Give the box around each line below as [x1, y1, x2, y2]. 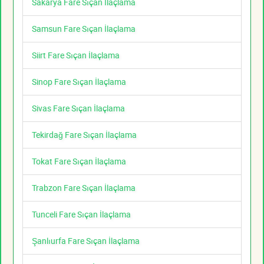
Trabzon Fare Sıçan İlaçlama [32, 182, 136, 194]
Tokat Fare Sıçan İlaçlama [32, 156, 126, 167]
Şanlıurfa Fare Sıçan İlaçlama [32, 235, 140, 247]
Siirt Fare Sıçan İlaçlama [32, 49, 120, 61]
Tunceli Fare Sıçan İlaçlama [32, 209, 131, 220]
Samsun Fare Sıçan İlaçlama [32, 23, 136, 35]
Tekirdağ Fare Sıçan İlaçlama [32, 129, 137, 141]
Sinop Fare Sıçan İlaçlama [32, 76, 126, 88]
